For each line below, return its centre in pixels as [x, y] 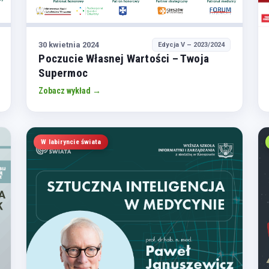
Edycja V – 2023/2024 [191, 45]
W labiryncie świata [71, 142]
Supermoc [63, 73]
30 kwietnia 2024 [69, 44]
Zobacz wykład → [70, 91]
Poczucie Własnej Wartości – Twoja [124, 59]
